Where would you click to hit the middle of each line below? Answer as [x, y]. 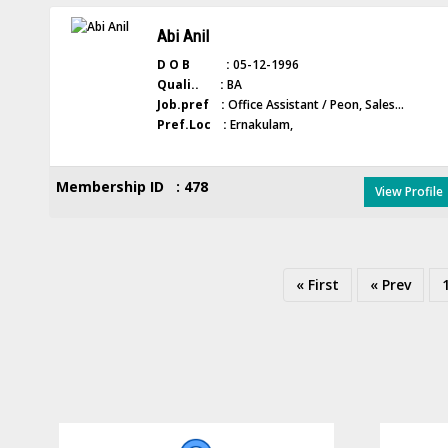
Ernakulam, [259, 124]
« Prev [391, 284]
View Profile [408, 191]
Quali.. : [190, 84]
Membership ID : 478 [131, 186]
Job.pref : [190, 104]
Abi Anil [182, 36]
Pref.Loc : [191, 124]
